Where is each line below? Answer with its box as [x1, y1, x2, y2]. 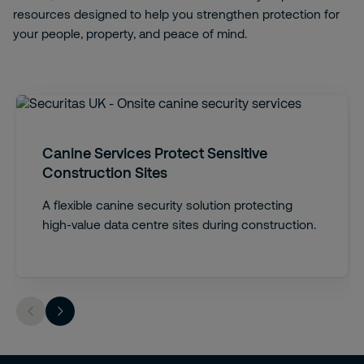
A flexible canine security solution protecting [42, 197, 292, 212]
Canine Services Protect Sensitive [42, 144, 267, 162]
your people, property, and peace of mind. [13, 26, 247, 41]
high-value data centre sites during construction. [42, 217, 316, 232]
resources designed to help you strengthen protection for [13, 6, 340, 21]
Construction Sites [42, 163, 167, 181]
